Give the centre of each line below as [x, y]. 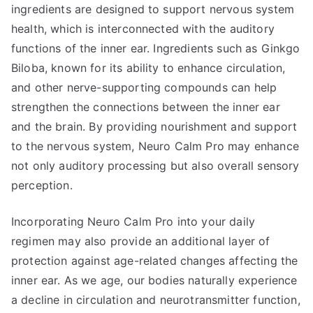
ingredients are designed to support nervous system [153, 9]
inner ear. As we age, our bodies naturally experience [154, 280]
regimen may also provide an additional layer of [141, 241]
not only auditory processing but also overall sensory [155, 166]
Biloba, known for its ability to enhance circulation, [148, 68]
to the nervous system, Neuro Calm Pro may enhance [155, 146]
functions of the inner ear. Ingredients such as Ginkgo [156, 48]
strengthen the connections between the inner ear [146, 107]
